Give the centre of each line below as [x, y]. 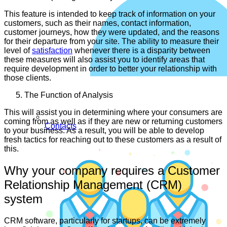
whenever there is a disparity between [141, 51]
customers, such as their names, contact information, [98, 23]
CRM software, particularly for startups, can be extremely [105, 221]
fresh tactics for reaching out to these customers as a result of [113, 140]
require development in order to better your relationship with [110, 69]
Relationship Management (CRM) [93, 185]
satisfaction [52, 51]
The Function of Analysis [69, 95]
